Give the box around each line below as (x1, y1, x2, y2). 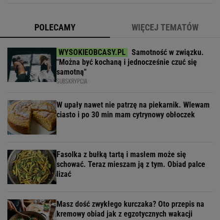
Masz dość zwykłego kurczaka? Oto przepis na (56, 199, 204, 209)
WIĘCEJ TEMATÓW (132, 22, 198, 32)
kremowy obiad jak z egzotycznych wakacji (56, 209, 192, 219)
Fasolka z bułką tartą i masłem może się (56, 150, 186, 159)
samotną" (56, 67, 86, 77)
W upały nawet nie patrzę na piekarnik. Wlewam (56, 100, 210, 110)
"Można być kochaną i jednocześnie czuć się (56, 57, 197, 67)
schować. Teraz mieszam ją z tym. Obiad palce (56, 160, 205, 169)
